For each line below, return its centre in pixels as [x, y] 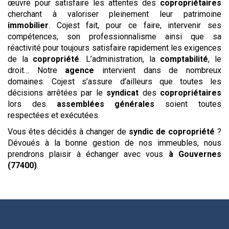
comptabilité [184, 59]
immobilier [28, 26]
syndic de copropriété [171, 132]
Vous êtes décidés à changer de [68, 132]
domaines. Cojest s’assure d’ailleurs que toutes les [114, 82]
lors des [32, 104]
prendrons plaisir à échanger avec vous [86, 154]
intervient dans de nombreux [158, 71]
